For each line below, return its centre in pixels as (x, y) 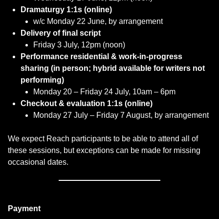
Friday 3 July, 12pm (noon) (79, 44)
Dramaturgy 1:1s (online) (66, 9)
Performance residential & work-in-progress (101, 56)
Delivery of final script (60, 33)
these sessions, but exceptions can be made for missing (104, 150)
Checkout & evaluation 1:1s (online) (86, 103)
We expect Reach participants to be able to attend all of (103, 138)
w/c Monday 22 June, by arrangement (98, 21)
